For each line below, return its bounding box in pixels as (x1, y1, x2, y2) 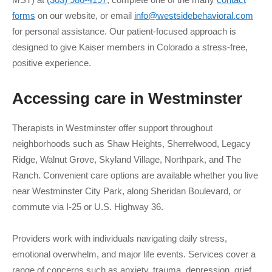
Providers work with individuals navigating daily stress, (12, 233, 227, 243)
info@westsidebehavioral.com (134, 10, 253, 21)
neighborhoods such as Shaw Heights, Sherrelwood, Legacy (12, 138, 251, 149)
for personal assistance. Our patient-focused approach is (12, 26, 236, 36)
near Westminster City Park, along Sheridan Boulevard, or (12, 186, 241, 196)
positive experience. (12, 58, 91, 68)
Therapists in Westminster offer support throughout (12, 123, 212, 133)
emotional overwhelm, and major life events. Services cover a (12, 249, 256, 259)
